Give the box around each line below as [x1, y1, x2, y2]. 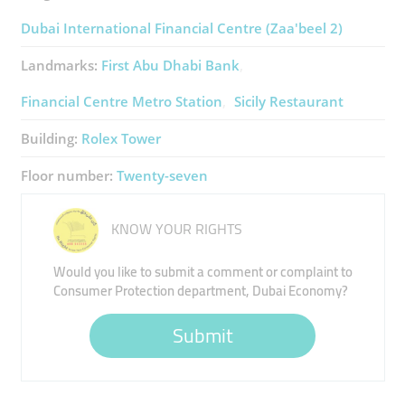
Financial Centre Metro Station [20, 92, 222, 110]
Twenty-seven [116, 166, 208, 184]
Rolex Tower [80, 129, 161, 147]
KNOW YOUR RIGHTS [107, 215, 242, 242]
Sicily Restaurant [233, 92, 344, 110]
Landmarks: [20, 56, 101, 74]
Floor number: [20, 166, 117, 184]
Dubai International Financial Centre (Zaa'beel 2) [20, 19, 343, 37]
